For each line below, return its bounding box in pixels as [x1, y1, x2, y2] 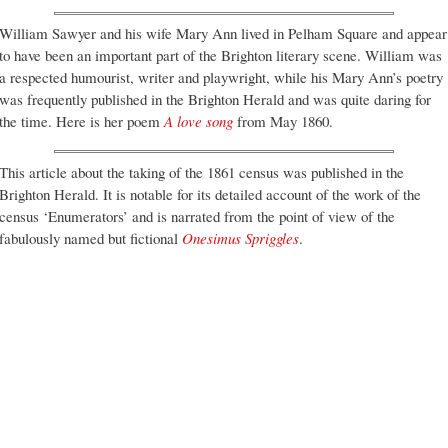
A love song [164, 111, 233, 132]
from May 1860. [233, 111, 333, 132]
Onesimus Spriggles [182, 227, 299, 248]
